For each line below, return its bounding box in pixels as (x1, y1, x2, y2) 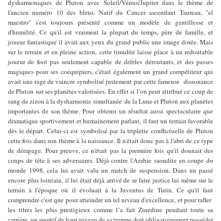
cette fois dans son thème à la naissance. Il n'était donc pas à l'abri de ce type (8, 136, 213, 146)
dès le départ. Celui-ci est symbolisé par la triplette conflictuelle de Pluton (8, 126, 213, 136)
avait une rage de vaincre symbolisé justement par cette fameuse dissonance (8, 77, 213, 86)
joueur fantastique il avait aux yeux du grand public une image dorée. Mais (8, 37, 213, 47)
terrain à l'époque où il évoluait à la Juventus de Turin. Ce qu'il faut (8, 185, 213, 195)
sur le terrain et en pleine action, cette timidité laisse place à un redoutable (8, 47, 213, 57)
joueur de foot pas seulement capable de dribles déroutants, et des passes (8, 57, 213, 67)
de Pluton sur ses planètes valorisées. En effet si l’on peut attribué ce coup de (8, 87, 213, 96)
